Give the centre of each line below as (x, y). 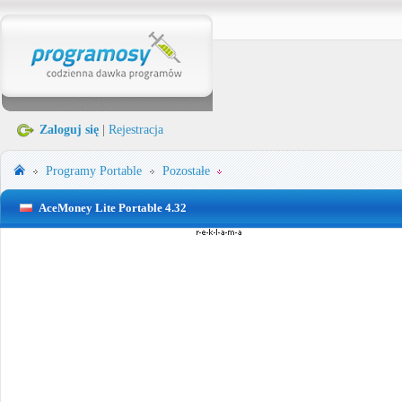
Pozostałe (186, 171)
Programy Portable (94, 171)
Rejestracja (136, 130)
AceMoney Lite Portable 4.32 (113, 208)
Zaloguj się (69, 130)
